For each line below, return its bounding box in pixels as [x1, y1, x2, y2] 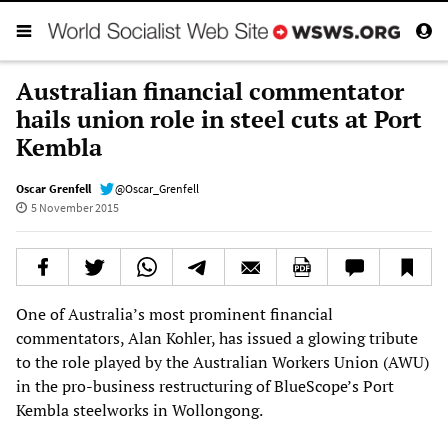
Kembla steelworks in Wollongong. [16, 398, 263, 421]
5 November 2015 [30, 199, 119, 215]
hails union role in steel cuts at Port [16, 102, 422, 135]
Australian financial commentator [16, 74, 404, 107]
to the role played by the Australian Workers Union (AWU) [16, 350, 429, 373]
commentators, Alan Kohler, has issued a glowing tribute [16, 326, 418, 349]
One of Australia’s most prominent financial [16, 302, 333, 325]
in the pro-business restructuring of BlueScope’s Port [16, 374, 394, 397]
